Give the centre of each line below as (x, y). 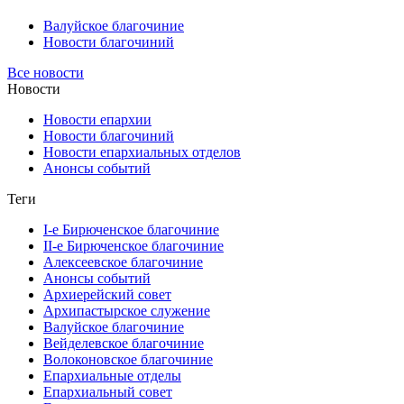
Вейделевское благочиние (124, 343)
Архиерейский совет (107, 294)
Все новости (46, 72)
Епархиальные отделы (112, 375)
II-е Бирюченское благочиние (133, 245)
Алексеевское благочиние (123, 262)
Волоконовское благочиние (128, 359)
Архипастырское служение (127, 310)
